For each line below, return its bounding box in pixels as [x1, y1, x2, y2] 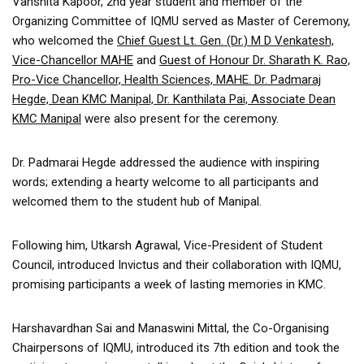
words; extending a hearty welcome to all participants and [12, 174, 318, 189]
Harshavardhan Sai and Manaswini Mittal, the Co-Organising [12, 320, 329, 336]
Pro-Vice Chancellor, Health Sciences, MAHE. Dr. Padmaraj [12, 71, 321, 87]
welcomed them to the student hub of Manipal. [12, 193, 262, 209]
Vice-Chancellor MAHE [12, 52, 133, 67]
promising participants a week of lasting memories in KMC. [12, 276, 326, 292]
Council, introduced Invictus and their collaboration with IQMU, [12, 257, 341, 272]
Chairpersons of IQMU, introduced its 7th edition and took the [12, 340, 340, 355]
